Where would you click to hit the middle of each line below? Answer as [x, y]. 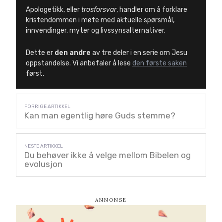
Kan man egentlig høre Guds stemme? [100, 115]
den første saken [160, 63]
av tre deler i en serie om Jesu [139, 53]
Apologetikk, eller [54, 9]
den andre [73, 53]
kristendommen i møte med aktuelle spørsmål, [100, 20]
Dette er [40, 53]
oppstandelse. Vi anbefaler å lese [79, 63]
